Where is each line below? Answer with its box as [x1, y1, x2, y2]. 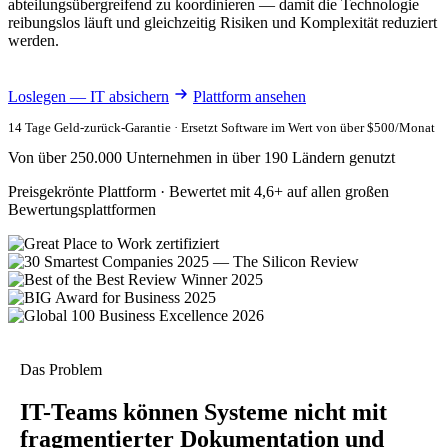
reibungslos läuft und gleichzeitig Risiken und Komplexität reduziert [8, 13, 437, 31]
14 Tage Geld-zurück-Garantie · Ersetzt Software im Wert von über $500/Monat [8, 119, 435, 135]
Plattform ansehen [193, 87, 306, 105]
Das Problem [20, 360, 102, 378]
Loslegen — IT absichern [8, 87, 169, 105]
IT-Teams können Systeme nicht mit [20, 398, 387, 425]
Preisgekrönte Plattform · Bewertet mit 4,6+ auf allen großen [8, 182, 389, 200]
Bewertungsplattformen [8, 200, 156, 218]
